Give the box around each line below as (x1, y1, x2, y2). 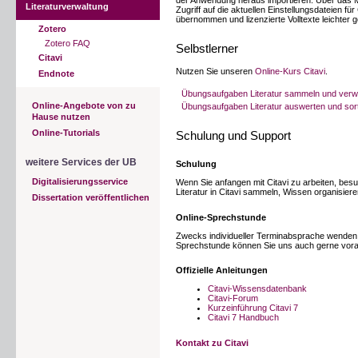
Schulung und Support (176, 129, 291, 143)
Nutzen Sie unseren (176, 66, 255, 76)
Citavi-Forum (208, 293, 258, 304)
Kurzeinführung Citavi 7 (208, 303, 298, 313)
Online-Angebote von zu (32, 100, 136, 110)
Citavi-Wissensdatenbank (208, 284, 307, 294)
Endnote (38, 68, 74, 78)
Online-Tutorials (32, 127, 100, 137)
